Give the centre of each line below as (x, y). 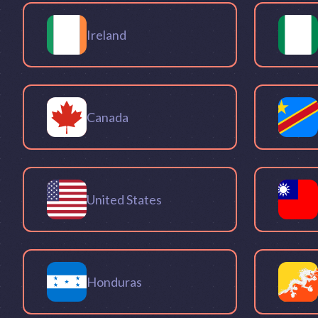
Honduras (114, 281)
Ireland (106, 34)
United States (124, 199)
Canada (108, 117)
